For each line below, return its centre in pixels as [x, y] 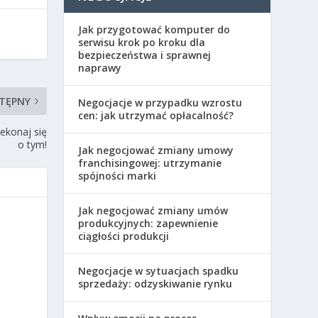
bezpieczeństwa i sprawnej [145, 55]
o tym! [33, 145]
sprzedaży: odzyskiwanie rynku [155, 283]
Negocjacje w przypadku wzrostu [160, 102]
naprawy [100, 67]
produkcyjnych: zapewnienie [148, 223]
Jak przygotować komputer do [154, 29]
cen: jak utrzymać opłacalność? [156, 115]
